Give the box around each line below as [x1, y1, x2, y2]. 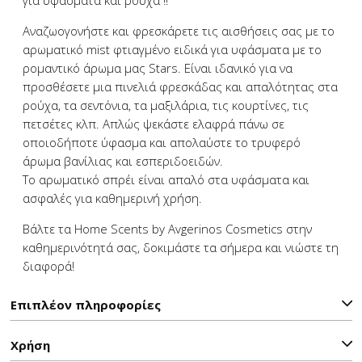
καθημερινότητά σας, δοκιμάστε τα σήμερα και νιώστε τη [23, 239, 339, 255]
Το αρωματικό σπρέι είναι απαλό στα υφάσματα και [23, 171, 309, 187]
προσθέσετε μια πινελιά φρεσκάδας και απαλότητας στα [23, 78, 338, 95]
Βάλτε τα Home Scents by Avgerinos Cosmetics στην [23, 221, 312, 237]
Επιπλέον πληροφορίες [11, 297, 161, 313]
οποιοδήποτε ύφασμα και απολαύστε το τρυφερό [23, 134, 301, 150]
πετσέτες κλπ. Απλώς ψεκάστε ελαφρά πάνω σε [23, 116, 284, 132]
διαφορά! [23, 258, 74, 274]
